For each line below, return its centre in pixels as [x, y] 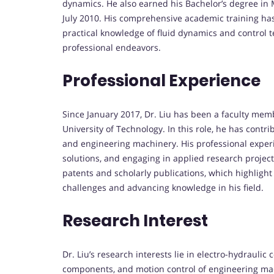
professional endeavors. [112, 48]
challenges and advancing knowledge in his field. [163, 188]
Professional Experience [161, 81]
